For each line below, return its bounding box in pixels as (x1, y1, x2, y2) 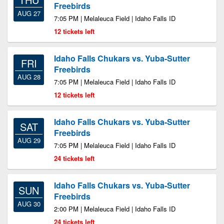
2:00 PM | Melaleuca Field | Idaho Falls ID (54, 204, 175, 213)
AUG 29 (17, 135, 40, 145)
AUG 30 (17, 199, 40, 208)
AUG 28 (17, 72, 40, 81)
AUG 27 (17, 8, 40, 18)
